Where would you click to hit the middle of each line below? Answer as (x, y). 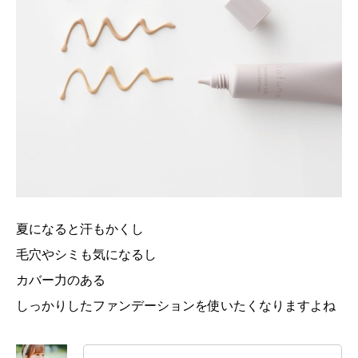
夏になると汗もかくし (80, 229)
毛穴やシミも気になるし (86, 254)
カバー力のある (61, 280)
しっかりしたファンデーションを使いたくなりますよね (176, 305)
